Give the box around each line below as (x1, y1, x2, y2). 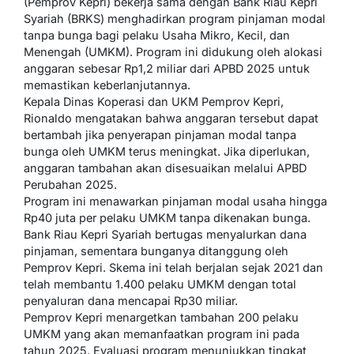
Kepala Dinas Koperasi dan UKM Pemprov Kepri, (24, 94, 284, 108)
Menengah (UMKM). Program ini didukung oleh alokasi (24, 44, 322, 58)
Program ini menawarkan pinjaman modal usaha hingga (24, 194, 327, 208)
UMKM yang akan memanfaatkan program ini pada (24, 326, 299, 341)
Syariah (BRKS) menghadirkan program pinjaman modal (24, 11, 326, 25)
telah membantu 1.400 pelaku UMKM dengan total (24, 277, 296, 291)
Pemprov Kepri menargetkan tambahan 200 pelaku (24, 310, 299, 324)
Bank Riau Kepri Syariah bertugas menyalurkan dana (24, 227, 307, 241)
